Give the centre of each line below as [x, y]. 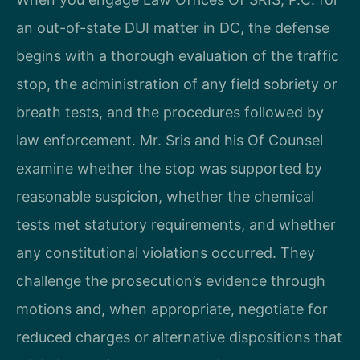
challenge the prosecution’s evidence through [171, 281]
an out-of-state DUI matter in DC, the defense [173, 28]
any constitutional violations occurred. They [166, 253]
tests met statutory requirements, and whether [176, 225]
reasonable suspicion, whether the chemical [165, 197]
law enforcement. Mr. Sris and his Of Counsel [170, 141]
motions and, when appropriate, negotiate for [172, 309]
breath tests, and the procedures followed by [170, 112]
